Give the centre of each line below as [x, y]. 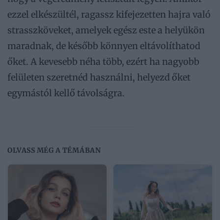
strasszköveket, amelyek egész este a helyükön [106, 30]
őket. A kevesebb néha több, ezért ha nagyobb [103, 62]
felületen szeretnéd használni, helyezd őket [99, 78]
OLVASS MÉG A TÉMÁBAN [54, 151]
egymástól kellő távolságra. [66, 93]
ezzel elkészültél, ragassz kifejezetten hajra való [109, 15]
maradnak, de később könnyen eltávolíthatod [104, 46]
